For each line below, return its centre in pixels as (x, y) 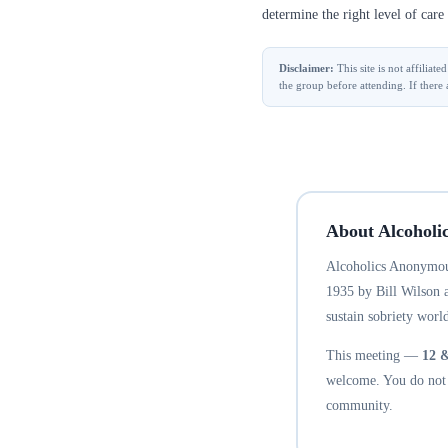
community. (359, 405)
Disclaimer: (306, 68)
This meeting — (373, 355)
